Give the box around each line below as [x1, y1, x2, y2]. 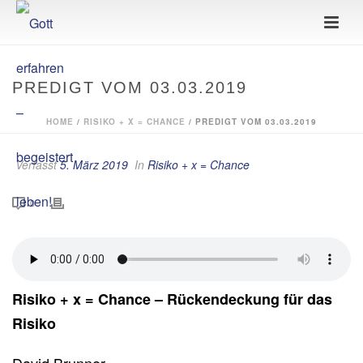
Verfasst [12, 156, 60, 173]
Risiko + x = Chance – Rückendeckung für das [12, 288, 332, 310]
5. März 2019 [60, 156, 128, 173]
